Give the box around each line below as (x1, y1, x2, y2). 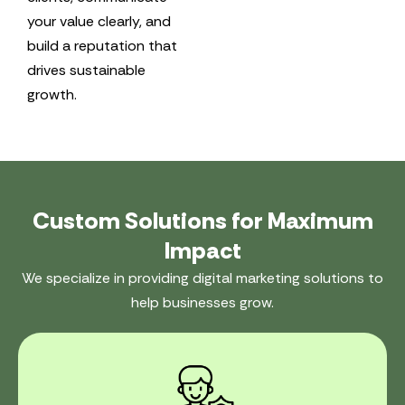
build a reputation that (27, 36, 177, 56)
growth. (27, 85, 77, 105)
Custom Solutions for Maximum (32, 205, 373, 237)
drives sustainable (27, 61, 146, 80)
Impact (164, 235, 241, 267)
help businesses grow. (131, 293, 274, 313)
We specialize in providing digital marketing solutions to (22, 268, 383, 288)
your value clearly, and (27, 12, 171, 32)
